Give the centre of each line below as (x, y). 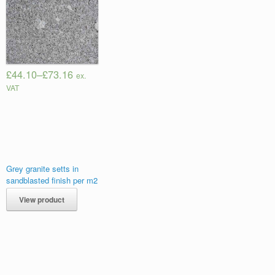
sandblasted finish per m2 (52, 180)
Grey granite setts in (42, 168)
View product (42, 200)
